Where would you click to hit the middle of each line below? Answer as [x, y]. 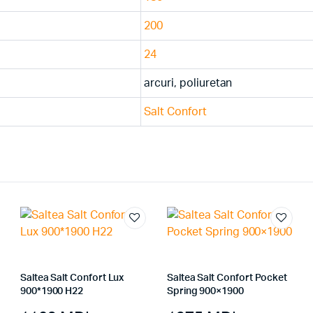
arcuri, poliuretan [188, 83]
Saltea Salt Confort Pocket [227, 278]
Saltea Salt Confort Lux [72, 278]
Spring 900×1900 [205, 291]
